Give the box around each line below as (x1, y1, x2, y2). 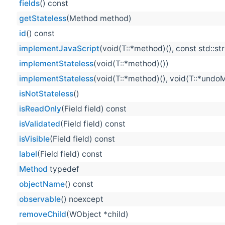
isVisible (19, 134, 50, 144)
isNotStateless (19, 89, 73, 99)
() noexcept (61, 194, 103, 204)
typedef (48, 164, 79, 174)
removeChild (19, 209, 66, 219)
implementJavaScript (19, 44, 99, 54)
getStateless (19, 14, 66, 24)
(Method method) (66, 14, 132, 24)
